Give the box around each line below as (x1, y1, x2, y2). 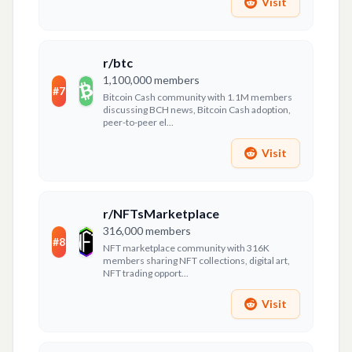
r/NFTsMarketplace (103, 206, 220, 221)
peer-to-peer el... (102, 116, 174, 128)
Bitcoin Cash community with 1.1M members (102, 91, 292, 103)
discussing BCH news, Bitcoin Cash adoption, (102, 104, 291, 115)
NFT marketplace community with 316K (103, 242, 270, 254)
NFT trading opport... (103, 267, 189, 279)
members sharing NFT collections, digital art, (103, 255, 291, 266)
